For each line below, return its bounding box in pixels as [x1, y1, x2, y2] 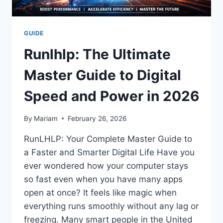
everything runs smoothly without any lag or [24, 201, 199, 211]
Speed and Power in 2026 [24, 88, 199, 105]
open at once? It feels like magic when [24, 187, 177, 198]
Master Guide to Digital [24, 67, 181, 84]
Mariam [34, 114, 58, 122]
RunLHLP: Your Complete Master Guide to [24, 133, 192, 144]
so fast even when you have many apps [24, 174, 183, 184]
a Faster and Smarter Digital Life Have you [24, 147, 195, 157]
